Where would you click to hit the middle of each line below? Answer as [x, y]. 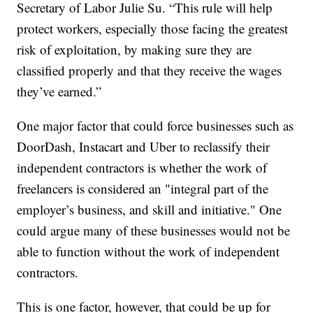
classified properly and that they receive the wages [150, 71]
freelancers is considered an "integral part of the [143, 189]
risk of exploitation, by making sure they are [134, 50]
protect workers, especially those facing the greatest [153, 29]
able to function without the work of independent [148, 252]
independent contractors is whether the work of [142, 168]
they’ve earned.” [61, 92]
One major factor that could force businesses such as [155, 126]
